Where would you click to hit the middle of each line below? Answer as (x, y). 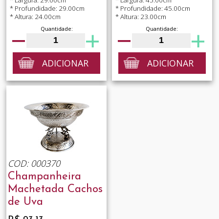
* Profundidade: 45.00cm (153, 8)
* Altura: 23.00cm (141, 16)
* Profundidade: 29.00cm (47, 8)
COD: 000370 (34, 164)
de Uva (25, 202)
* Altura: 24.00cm (35, 16)
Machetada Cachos (55, 190)
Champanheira (44, 177)
